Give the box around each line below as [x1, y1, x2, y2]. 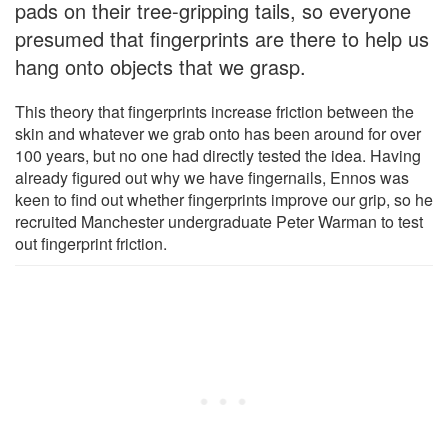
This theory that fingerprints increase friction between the [15, 99, 414, 123]
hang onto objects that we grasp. [15, 51, 306, 81]
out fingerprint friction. [15, 231, 167, 255]
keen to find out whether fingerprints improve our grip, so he [15, 187, 433, 211]
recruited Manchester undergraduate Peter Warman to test [15, 209, 423, 233]
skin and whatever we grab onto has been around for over [15, 121, 421, 145]
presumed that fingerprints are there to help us [15, 23, 429, 53]
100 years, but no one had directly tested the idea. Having [15, 143, 421, 167]
